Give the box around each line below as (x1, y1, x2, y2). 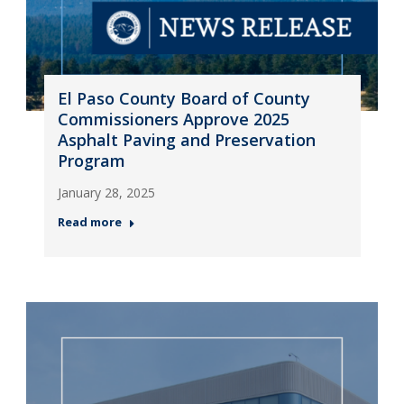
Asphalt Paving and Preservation (57, 129, 316, 151)
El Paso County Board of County (57, 87, 310, 109)
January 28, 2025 (57, 184, 155, 201)
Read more (57, 214, 122, 230)
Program (57, 150, 125, 171)
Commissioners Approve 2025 (57, 108, 289, 130)
